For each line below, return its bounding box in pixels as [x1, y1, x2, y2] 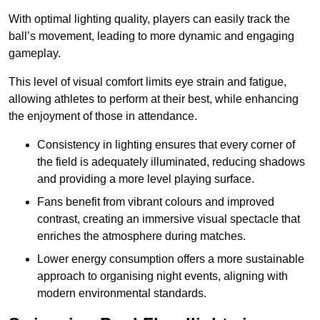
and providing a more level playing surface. [37, 173, 254, 186]
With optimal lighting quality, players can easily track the [9, 13, 290, 26]
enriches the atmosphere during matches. [37, 230, 246, 243]
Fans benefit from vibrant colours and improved [37, 196, 274, 209]
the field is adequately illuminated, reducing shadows [37, 156, 305, 169]
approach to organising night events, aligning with [37, 270, 288, 283]
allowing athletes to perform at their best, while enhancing [9, 93, 299, 106]
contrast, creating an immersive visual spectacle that [37, 213, 300, 226]
